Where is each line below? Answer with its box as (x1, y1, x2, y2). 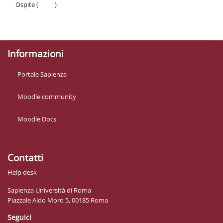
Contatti (7, 151, 43, 164)
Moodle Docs (17, 114, 56, 123)
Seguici (7, 212, 31, 222)
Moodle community (17, 92, 76, 101)
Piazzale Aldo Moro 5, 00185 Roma (7, 195, 108, 205)
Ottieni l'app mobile (15, 21, 74, 31)
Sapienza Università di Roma (7, 185, 91, 195)
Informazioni (7, 47, 64, 60)
